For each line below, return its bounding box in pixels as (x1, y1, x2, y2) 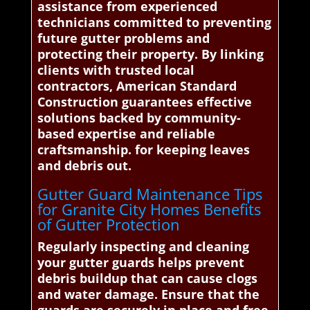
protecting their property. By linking (37, 45, 264, 62)
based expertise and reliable (37, 125, 215, 142)
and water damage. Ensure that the (37, 285, 259, 302)
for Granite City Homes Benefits (37, 198, 261, 219)
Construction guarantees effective (37, 93, 252, 110)
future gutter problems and (37, 29, 210, 46)
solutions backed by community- (37, 109, 241, 126)
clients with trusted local (37, 61, 194, 78)
